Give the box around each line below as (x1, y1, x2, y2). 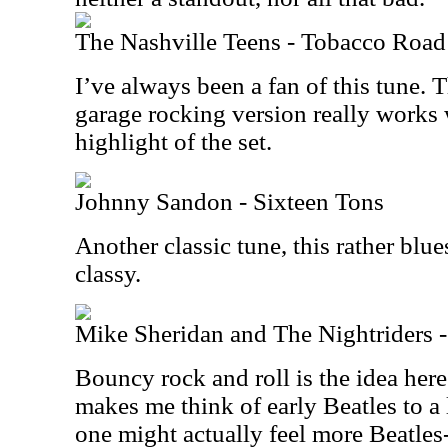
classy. (75, 260, 141, 287)
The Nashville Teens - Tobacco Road (75, 28, 446, 55)
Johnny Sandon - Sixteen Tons (75, 188, 384, 215)
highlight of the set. (75, 128, 272, 155)
